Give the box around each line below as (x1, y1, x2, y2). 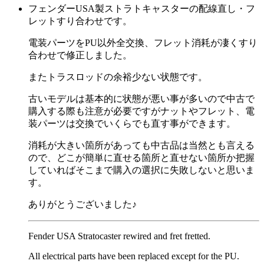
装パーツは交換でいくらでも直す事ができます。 (28, 118, 236, 128)
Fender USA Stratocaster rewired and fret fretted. (28, 231, 210, 241)
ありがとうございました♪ (28, 199, 137, 209)
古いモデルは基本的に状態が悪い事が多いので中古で (28, 94, 255, 104)
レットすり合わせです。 (28, 16, 132, 26)
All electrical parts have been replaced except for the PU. (28, 251, 239, 261)
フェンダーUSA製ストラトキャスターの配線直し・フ (28, 4, 255, 14)
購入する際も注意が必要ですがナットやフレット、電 (28, 106, 255, 116)
